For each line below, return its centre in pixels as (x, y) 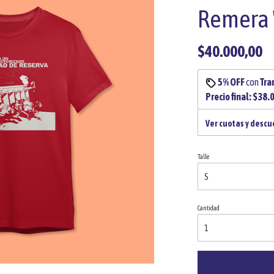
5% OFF (231, 82)
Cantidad (208, 208)
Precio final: (229, 97)
